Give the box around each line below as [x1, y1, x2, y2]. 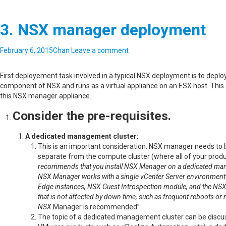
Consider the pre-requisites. [13, 108, 171, 123]
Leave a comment [71, 46, 129, 54]
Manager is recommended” [53, 203, 140, 211]
